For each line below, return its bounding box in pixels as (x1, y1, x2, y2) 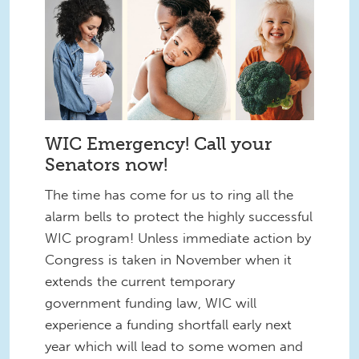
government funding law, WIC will (45, 294, 256, 311)
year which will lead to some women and (45, 337, 303, 354)
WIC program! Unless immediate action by (45, 229, 311, 246)
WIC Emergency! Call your (45, 132, 272, 155)
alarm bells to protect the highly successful (45, 208, 313, 224)
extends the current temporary (45, 272, 235, 289)
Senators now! (45, 153, 167, 175)
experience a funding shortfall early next (45, 316, 292, 333)
